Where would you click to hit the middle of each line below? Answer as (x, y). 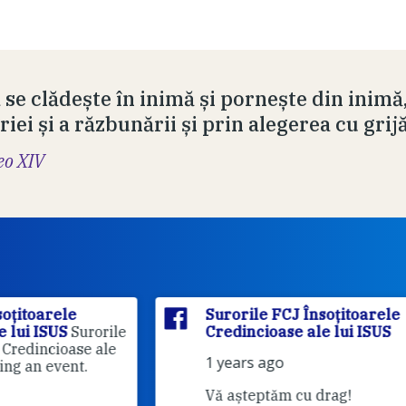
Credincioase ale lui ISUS (193, 332)
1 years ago (140, 363)
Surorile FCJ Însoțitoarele (198, 315)
